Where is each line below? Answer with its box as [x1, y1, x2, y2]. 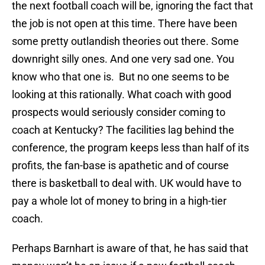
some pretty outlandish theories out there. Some [12, 35, 239, 48]
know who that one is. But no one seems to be [12, 70, 230, 83]
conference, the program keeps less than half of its [12, 141, 249, 154]
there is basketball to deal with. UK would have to [12, 177, 241, 190]
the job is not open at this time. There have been [12, 17, 237, 30]
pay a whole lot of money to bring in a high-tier [12, 195, 227, 208]
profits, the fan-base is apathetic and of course [12, 159, 229, 172]
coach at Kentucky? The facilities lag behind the [12, 124, 234, 137]
